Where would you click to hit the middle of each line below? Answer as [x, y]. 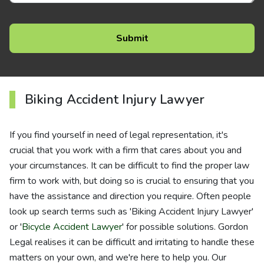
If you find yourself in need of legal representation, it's [119, 135]
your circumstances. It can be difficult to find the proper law [129, 166]
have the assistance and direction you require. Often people [130, 196]
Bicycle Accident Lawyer [72, 227]
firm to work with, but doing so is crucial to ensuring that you [132, 181]
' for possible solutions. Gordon [185, 227]
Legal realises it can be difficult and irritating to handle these [132, 242]
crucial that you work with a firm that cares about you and [126, 150]
